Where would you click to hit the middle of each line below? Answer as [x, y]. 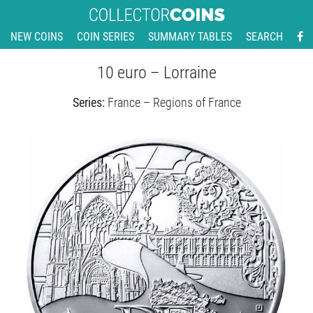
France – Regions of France [174, 102]
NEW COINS [36, 37]
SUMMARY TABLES [190, 37]
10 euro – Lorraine [156, 73]
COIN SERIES [105, 37]
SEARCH [264, 37]
